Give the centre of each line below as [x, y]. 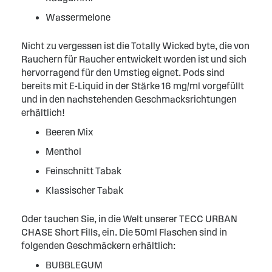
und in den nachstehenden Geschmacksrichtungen [129, 100]
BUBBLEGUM [74, 265]
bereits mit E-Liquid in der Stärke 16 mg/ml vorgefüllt [133, 86]
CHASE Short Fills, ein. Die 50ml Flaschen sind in [124, 233]
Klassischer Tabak [84, 191]
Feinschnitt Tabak [83, 171]
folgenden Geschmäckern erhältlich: [98, 246]
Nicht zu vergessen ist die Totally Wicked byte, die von [135, 46]
